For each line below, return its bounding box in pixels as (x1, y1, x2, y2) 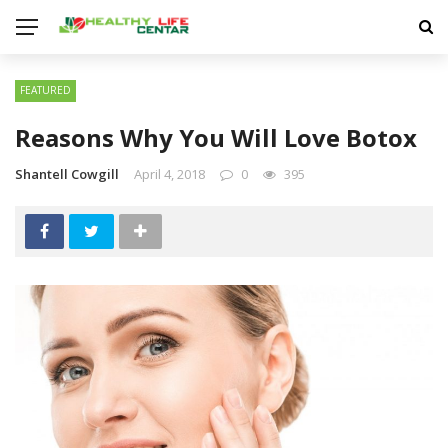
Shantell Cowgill (15, 165, 119, 183)
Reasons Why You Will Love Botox (15, 121, 417, 154)
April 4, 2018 (134, 165, 205, 183)
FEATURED (20, 83, 71, 97)
